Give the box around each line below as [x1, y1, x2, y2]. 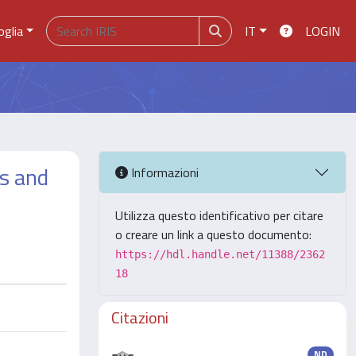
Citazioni [111, 305, 168, 330]
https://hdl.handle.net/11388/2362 [115, 248, 325, 261]
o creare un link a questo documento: [115, 225, 311, 244]
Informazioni [128, 162, 199, 182]
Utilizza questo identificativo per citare [115, 206, 323, 225]
